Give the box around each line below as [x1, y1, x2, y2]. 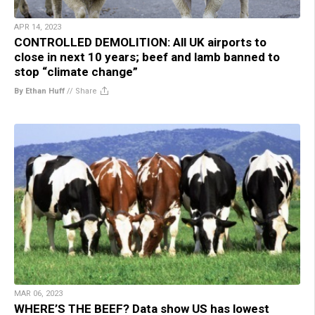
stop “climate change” [14, 65, 138, 79]
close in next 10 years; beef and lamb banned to [14, 50, 280, 65]
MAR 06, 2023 [14, 289, 63, 299]
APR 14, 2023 [14, 22, 61, 32]
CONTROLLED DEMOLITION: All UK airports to [14, 35, 266, 50]
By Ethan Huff [14, 86, 65, 96]
